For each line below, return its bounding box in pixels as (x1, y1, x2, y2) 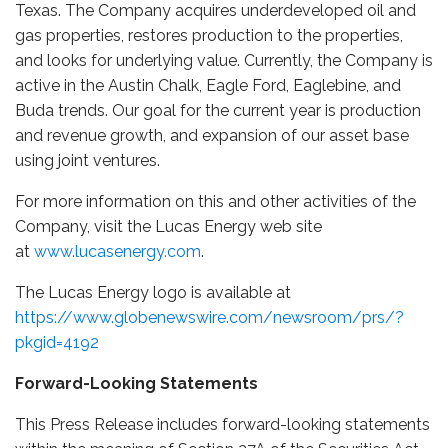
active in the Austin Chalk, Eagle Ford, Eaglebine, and (15, 76, 401, 95)
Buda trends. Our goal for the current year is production (15, 101, 421, 120)
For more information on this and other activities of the (15, 192, 416, 211)
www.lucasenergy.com (34, 242, 201, 261)
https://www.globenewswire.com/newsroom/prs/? (15, 308, 404, 327)
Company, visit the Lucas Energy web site (15, 217, 322, 236)
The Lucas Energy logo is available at (15, 283, 291, 302)
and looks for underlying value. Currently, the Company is (15, 51, 433, 70)
